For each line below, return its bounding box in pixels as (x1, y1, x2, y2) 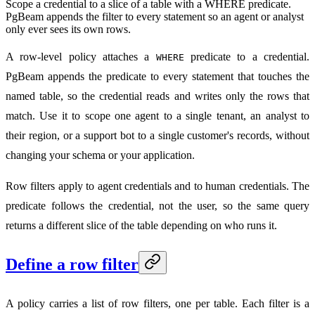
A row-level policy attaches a (6, 50, 156, 63)
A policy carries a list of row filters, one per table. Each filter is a (6, 297, 309, 309)
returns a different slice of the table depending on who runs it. (6, 219, 277, 231)
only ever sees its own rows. (6, 22, 131, 35)
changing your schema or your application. (6, 148, 195, 161)
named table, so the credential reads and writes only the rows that (6, 89, 309, 102)
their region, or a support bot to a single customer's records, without (6, 129, 309, 141)
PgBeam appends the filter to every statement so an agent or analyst (6, 10, 304, 22)
